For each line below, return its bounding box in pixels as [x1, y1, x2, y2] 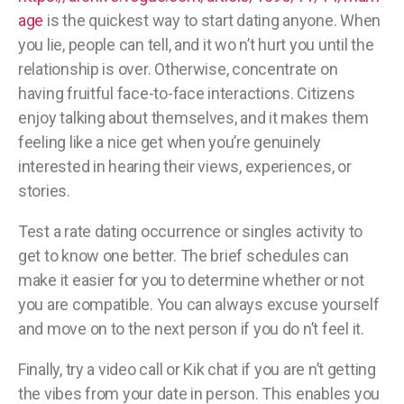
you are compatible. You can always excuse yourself [18, 295, 380, 315]
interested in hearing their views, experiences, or [18, 157, 352, 177]
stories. [18, 181, 70, 201]
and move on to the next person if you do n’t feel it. [18, 319, 364, 339]
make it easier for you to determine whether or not [18, 271, 364, 290]
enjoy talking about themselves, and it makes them [18, 108, 369, 128]
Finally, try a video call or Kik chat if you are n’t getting [18, 360, 376, 380]
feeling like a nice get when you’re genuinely [18, 133, 321, 152]
